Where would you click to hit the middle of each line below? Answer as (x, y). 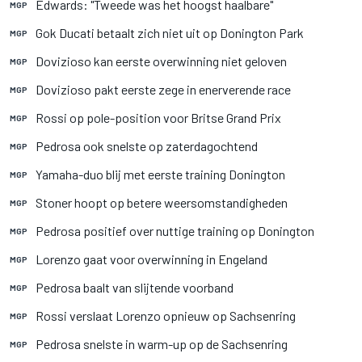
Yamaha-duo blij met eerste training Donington (160, 174)
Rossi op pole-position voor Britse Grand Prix (158, 118)
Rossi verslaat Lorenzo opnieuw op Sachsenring (166, 316)
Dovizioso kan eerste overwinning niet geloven (161, 61)
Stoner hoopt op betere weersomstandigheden (162, 202)
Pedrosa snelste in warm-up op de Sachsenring (162, 344)
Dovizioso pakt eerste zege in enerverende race (163, 89)
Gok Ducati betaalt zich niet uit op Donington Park (170, 33)
